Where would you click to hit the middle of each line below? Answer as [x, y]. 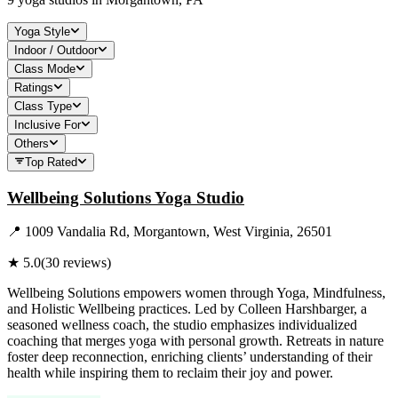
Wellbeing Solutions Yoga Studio [126, 197]
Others [32, 143]
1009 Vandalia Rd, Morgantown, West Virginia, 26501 [179, 232]
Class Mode [45, 68]
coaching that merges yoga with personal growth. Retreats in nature [195, 341]
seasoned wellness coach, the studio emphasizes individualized [182, 325]
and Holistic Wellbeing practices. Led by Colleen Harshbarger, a [187, 309]
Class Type [43, 106]
